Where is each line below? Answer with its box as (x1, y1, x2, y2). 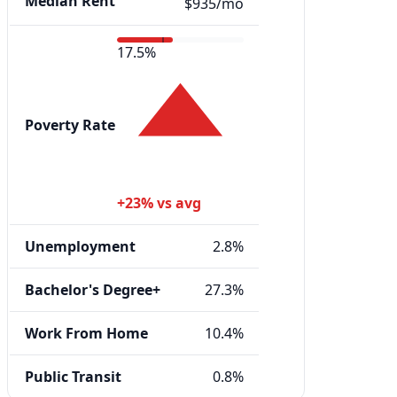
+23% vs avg (117, 193, 201, 214)
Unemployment (25, 237, 136, 257)
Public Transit (25, 367, 121, 387)
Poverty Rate (25, 115, 115, 136)
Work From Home (25, 323, 148, 344)
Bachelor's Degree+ (25, 280, 160, 300)
